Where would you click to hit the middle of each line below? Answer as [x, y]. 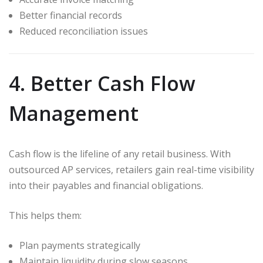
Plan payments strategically [80, 246]
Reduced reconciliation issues [84, 31]
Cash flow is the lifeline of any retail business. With [120, 154]
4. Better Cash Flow [102, 84]
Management [74, 114]
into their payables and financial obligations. [106, 186]
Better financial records [71, 15]
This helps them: [45, 216]
